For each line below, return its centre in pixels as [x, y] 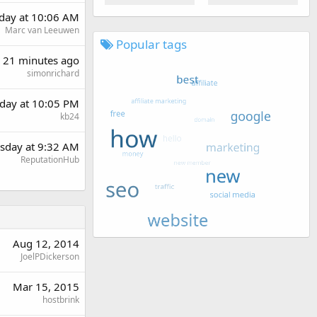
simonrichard [53, 73]
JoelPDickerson [50, 257]
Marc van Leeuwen [42, 30]
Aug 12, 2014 [46, 243]
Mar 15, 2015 [46, 287]
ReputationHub [50, 160]
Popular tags [150, 44]
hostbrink [61, 300]
